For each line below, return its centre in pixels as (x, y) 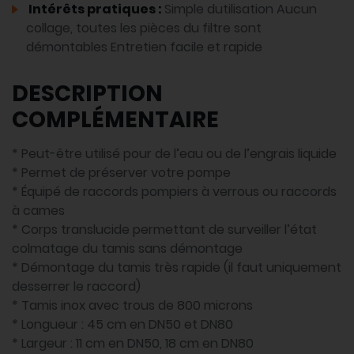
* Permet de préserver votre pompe (121, 173)
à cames (38, 211)
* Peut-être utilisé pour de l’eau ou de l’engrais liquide (174, 154)
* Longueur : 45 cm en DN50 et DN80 (122, 325)
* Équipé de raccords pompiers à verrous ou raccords (174, 192)
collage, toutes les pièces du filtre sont (144, 28)
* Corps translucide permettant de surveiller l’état (164, 230)
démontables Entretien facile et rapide (144, 47)
